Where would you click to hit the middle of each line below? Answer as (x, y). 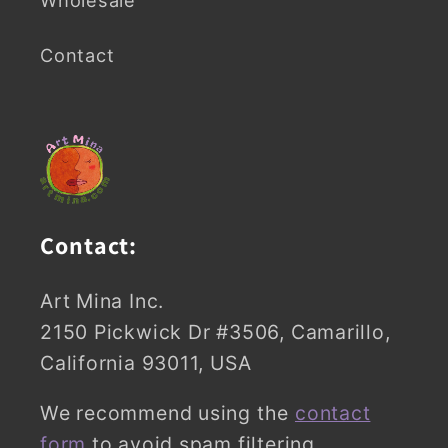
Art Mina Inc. (102, 300)
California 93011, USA (146, 362)
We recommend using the (167, 413)
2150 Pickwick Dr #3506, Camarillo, (215, 331)
